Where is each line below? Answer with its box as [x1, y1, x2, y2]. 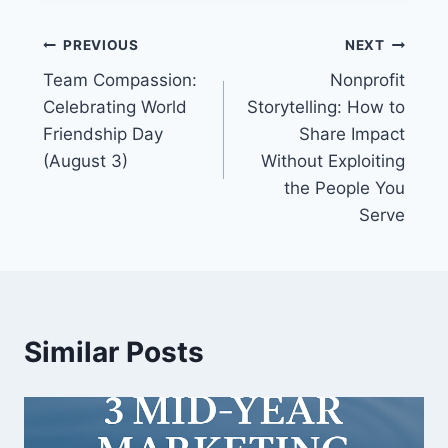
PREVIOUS [63, 37, 139, 54]
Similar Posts [24, 334, 204, 369]
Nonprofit [330, 69, 406, 90]
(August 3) [42, 150, 128, 171]
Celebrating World [42, 96, 187, 117]
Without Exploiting [261, 150, 406, 171]
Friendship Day [42, 123, 163, 144]
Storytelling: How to [247, 96, 406, 117]
